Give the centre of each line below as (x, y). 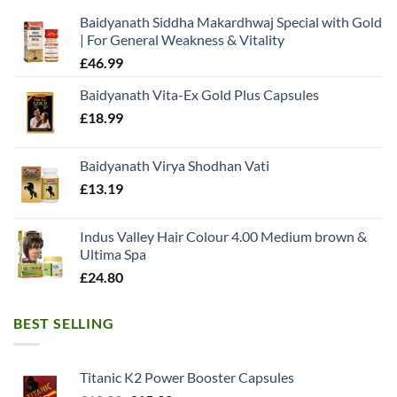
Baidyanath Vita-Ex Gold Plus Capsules (199, 94)
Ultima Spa (113, 253)
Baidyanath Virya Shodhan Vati (175, 165)
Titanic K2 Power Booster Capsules (187, 378)
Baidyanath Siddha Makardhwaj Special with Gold (231, 21)
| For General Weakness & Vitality (182, 39)
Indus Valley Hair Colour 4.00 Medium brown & (223, 236)
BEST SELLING (64, 323)
